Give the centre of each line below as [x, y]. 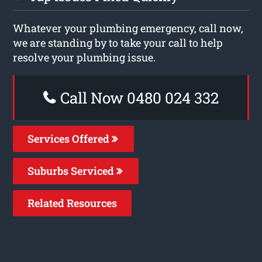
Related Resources [73, 203]
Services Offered [70, 138]
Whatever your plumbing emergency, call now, [128, 28]
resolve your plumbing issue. [85, 57]
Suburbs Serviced [72, 170]
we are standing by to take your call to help [118, 42]
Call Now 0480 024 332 [138, 97]
